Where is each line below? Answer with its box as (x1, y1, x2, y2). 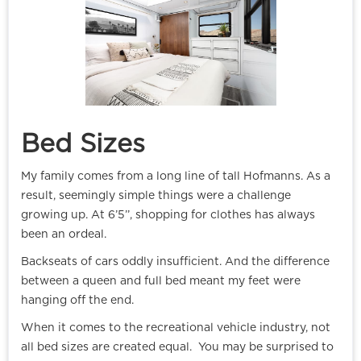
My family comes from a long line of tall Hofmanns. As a (21, 171, 330, 183)
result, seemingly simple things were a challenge (21, 190, 291, 202)
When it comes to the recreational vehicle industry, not (21, 322, 330, 334)
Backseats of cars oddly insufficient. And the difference (21, 256, 330, 268)
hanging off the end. (21, 295, 134, 307)
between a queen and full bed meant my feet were (21, 276, 301, 288)
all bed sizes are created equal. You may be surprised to (21, 342, 334, 354)
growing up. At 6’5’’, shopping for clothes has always (21, 210, 315, 222)
